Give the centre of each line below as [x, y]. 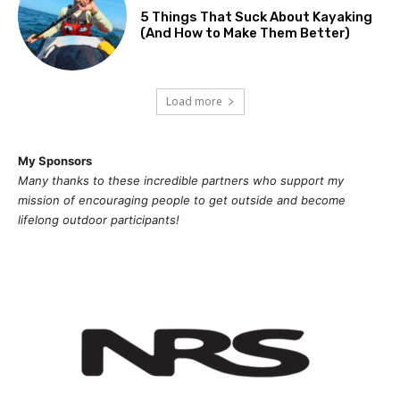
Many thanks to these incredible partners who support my [181, 181]
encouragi [104, 200]
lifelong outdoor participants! [99, 220]
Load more [194, 102]
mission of [46, 200]
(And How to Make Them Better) [246, 33]
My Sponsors [55, 161]
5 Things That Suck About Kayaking [257, 17]
